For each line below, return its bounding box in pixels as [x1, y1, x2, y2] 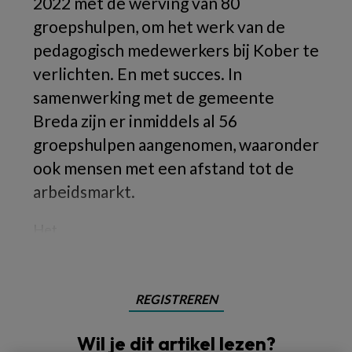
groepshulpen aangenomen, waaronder [33, 134, 319, 154]
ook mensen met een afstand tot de [33, 158, 294, 178]
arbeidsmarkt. [33, 181, 135, 201]
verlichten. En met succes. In [33, 64, 242, 83]
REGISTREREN [134, 291, 218, 306]
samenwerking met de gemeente [33, 87, 274, 107]
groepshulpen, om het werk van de [33, 16, 285, 36]
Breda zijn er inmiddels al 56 [33, 111, 237, 130]
